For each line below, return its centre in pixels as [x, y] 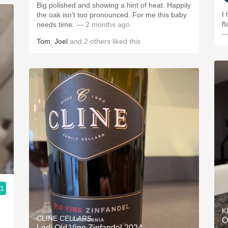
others [100, 41]
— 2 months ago [103, 24]
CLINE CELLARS [64, 218]
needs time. [56, 24]
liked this [125, 41]
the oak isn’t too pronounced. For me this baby [112, 15]
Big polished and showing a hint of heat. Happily [114, 5]
